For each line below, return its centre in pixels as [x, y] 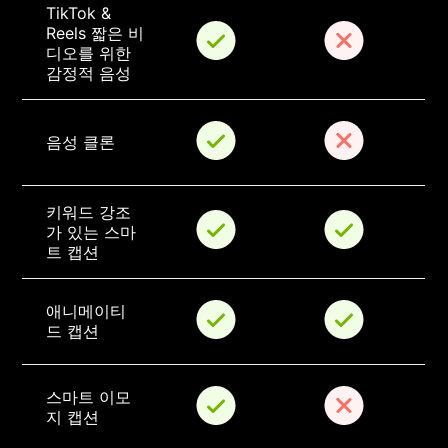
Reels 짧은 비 [95, 33]
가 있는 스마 [91, 232]
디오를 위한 [91, 53]
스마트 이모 [89, 397]
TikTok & [81, 13]
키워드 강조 [89, 212]
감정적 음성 [89, 73]
